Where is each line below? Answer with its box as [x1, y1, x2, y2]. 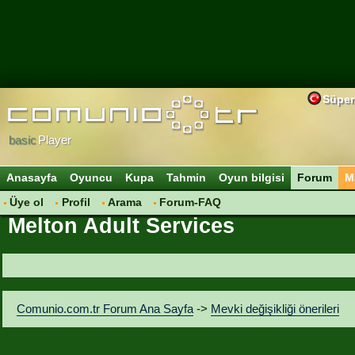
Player [38, 133, 71, 147]
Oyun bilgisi [219, 171, 284, 184]
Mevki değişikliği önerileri [211, 301, 340, 315]
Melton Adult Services [8, 213, 235, 238]
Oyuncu [70, 171, 113, 184]
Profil [61, 196, 90, 209]
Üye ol [10, 196, 44, 209]
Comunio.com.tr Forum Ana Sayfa [17, 301, 194, 315]
